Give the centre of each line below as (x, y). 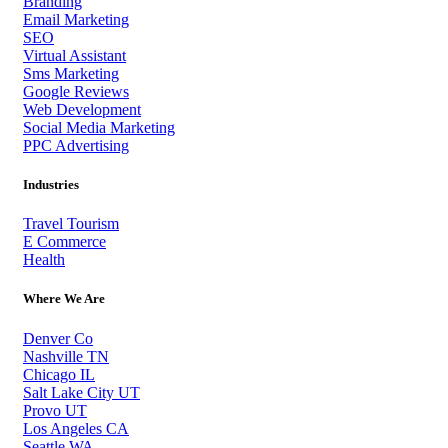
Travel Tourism (71, 224)
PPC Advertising (76, 145)
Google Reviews (76, 91)
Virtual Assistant (74, 55)
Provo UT (55, 410)
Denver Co (58, 338)
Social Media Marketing (99, 127)
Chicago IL (59, 374)
